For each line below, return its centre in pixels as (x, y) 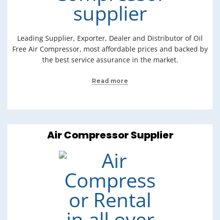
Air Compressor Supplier (110, 135)
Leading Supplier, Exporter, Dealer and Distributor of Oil (110, 38)
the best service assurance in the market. (110, 60)
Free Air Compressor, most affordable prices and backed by (110, 49)
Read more (110, 81)
